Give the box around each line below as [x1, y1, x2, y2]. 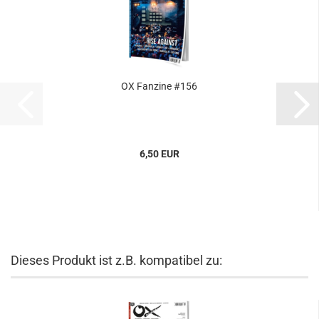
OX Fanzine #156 [121, 80, 197, 92]
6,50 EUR [139, 148, 179, 159]
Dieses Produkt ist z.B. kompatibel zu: [11, 253, 222, 268]
